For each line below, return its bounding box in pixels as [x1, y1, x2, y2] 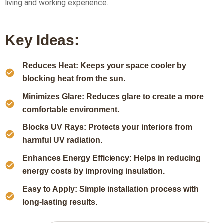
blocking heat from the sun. [22, 74, 125, 83]
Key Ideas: [5, 32, 79, 48]
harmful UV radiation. [22, 136, 102, 144]
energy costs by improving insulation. [22, 167, 165, 175]
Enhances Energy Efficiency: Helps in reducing [22, 154, 201, 162]
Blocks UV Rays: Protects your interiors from [22, 123, 192, 131]
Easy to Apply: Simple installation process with [22, 185, 199, 193]
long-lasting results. [22, 198, 97, 206]
